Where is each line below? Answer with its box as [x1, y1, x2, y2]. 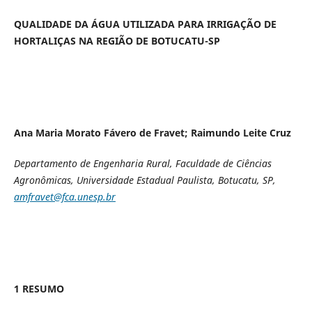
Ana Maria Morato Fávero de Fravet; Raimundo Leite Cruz [13, 126, 291, 140]
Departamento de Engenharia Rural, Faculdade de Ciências [13, 157, 272, 171]
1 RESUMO [13, 282, 64, 296]
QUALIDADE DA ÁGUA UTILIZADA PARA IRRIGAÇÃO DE [13, 17, 276, 31]
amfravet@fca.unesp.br [13, 190, 116, 204]
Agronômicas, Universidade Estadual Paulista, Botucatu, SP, [13, 173, 276, 187]
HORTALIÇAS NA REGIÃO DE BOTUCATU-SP [13, 33, 220, 47]
